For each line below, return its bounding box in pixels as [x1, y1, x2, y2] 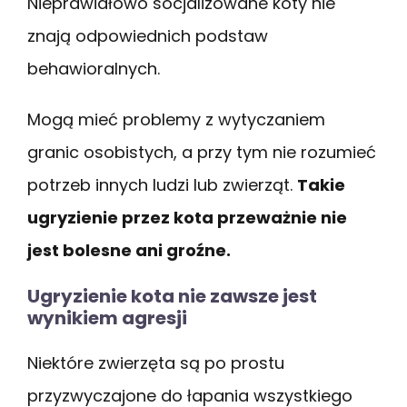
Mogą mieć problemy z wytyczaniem [27, 107, 325, 131]
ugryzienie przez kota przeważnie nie [27, 205, 347, 229]
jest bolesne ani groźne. [27, 238, 231, 262]
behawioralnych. [27, 56, 160, 80]
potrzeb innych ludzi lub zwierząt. [27, 173, 297, 196]
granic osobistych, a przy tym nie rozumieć [27, 140, 376, 164]
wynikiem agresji [27, 304, 187, 331]
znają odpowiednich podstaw [27, 24, 268, 47]
